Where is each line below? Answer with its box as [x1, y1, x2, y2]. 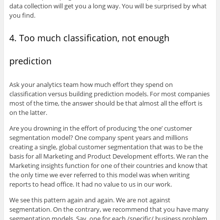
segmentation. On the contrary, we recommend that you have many [9, 205, 209, 214]
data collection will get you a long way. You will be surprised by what [9, 1, 207, 11]
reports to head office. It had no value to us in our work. [9, 180, 172, 189]
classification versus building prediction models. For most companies [9, 89, 210, 99]
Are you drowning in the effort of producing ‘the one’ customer [9, 124, 192, 133]
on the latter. [9, 108, 47, 117]
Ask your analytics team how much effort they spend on [9, 80, 173, 89]
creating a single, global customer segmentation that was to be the [9, 142, 203, 152]
